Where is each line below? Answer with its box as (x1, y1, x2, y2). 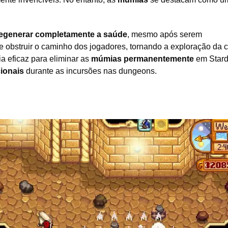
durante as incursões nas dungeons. (24, 67, 157, 76)
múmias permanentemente (91, 54, 194, 64)
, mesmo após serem (127, 30, 202, 39)
